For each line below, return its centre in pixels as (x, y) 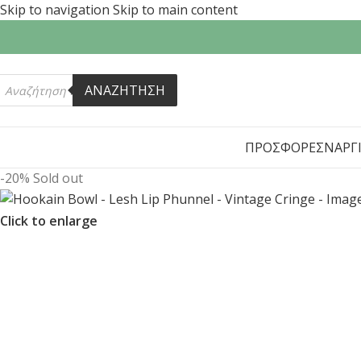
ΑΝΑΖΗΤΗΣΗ (125, 90)
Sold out (58, 178)
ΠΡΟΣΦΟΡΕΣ (284, 147)
